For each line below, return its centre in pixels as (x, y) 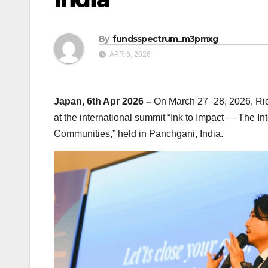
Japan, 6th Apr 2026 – (104, 101)
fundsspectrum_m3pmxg (165, 39)
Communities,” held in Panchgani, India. (138, 133)
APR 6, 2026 (130, 54)
